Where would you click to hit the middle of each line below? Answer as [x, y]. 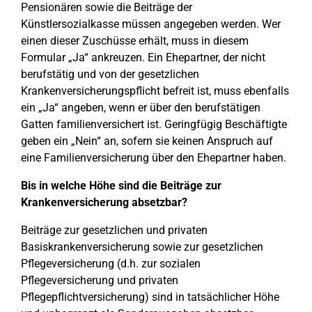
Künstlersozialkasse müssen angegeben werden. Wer [151, 24]
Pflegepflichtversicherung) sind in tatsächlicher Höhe [150, 297]
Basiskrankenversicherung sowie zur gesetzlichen [142, 247]
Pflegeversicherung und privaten [100, 280]
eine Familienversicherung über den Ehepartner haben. [154, 158]
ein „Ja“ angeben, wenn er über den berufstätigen [141, 108]
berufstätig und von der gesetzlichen [110, 74]
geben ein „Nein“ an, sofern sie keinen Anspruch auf [147, 141]
